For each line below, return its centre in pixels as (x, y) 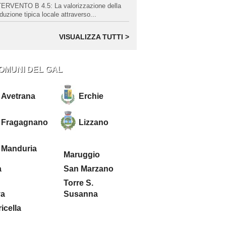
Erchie (91, 96)
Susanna (81, 194)
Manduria (19, 149)
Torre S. (78, 183)
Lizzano (94, 122)
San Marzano (89, 169)
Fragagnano (24, 122)
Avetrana (18, 96)
